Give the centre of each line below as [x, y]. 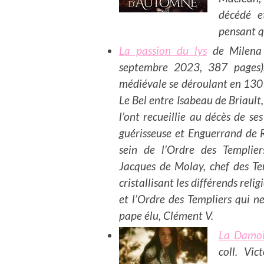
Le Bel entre [148, 100]
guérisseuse [145, 133]
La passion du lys [163, 50]
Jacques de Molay [161, 166]
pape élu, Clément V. [166, 215]
